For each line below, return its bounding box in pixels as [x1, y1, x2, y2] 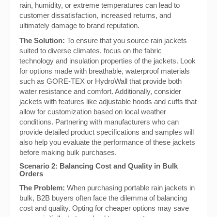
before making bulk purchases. [19, 148, 117, 156]
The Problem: [19, 184, 65, 192]
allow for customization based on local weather [19, 108, 166, 116]
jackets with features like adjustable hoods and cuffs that [19, 97, 197, 106]
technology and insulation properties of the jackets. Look [19, 57, 196, 65]
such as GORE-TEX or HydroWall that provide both [19, 77, 182, 85]
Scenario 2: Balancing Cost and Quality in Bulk [19, 162, 178, 170]
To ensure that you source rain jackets [65, 36, 187, 45]
